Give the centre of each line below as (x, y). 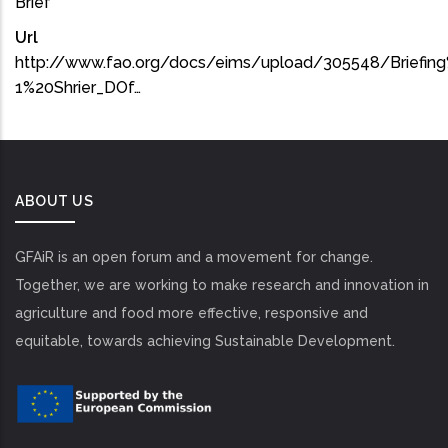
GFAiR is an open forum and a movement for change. (194, 257)
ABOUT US (54, 201)
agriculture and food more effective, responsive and (191, 313)
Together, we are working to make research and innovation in (222, 285)
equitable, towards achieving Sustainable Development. (205, 341)
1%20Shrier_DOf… (78, 87)
